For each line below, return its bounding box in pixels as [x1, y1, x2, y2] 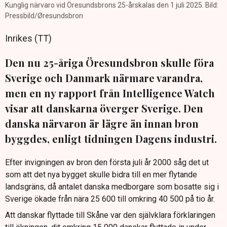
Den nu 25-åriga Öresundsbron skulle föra [5, 56, 214, 70]
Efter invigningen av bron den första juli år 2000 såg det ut [5, 158, 209, 168]
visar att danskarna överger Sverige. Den [5, 101, 203, 116]
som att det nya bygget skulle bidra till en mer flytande [5, 170, 197, 180]
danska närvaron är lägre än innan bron [5, 117, 199, 131]
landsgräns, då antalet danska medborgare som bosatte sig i [5, 182, 219, 192]
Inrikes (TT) [5, 33, 52, 44]
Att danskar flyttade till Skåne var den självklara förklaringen [5, 210, 215, 220]
